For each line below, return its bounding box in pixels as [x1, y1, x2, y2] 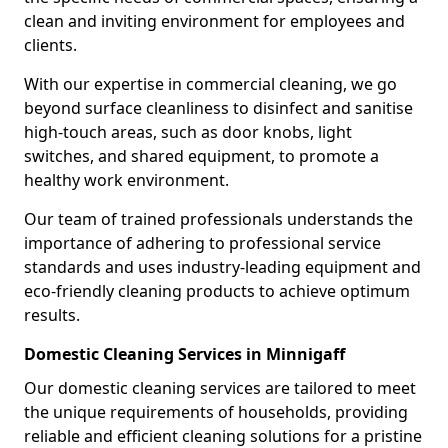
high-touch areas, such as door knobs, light [24, 121, 352, 143]
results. [24, 304, 80, 326]
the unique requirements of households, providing [24, 401, 408, 423]
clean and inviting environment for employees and [24, 10, 405, 32]
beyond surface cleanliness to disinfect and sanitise [24, 97, 413, 119]
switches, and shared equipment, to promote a [24, 145, 379, 167]
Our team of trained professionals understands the [24, 208, 413, 230]
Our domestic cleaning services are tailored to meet [24, 377, 416, 399]
